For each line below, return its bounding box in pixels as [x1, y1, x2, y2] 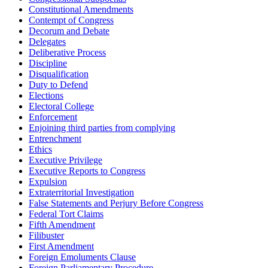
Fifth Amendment [29, 220, 95, 230]
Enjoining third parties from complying [29, 123, 175, 133]
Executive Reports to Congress [29, 166, 145, 176]
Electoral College [29, 101, 94, 112]
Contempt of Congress [29, 15, 114, 26]
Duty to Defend [29, 80, 88, 90]
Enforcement [29, 112, 77, 123]
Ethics [29, 144, 52, 155]
